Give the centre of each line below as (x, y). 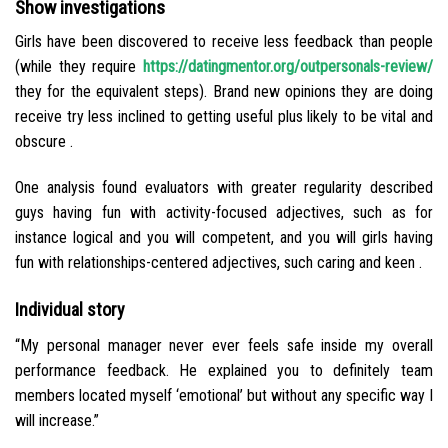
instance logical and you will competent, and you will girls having (224, 237)
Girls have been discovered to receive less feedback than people (224, 42)
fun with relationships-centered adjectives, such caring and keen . (218, 262)
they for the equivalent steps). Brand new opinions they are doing (224, 92)
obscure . (44, 142)
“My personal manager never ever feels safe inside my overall (224, 345)
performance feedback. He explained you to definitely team (224, 370)
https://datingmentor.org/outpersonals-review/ (288, 67)
